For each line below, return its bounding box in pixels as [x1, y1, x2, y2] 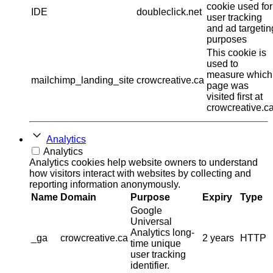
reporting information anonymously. [29, 179, 180, 190]
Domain [60, 192, 96, 203]
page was [207, 80, 249, 91]
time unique [130, 238, 181, 249]
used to [207, 58, 238, 69]
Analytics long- [130, 227, 194, 238]
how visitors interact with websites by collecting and [29, 168, 251, 179]
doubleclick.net [136, 7, 202, 18]
